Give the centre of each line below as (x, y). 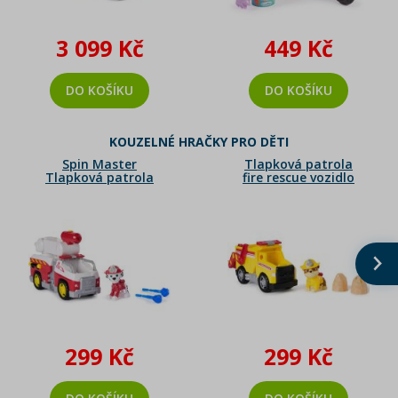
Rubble (298, 191)
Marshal (99, 204)
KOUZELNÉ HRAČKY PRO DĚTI (199, 142)
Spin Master (99, 164)
